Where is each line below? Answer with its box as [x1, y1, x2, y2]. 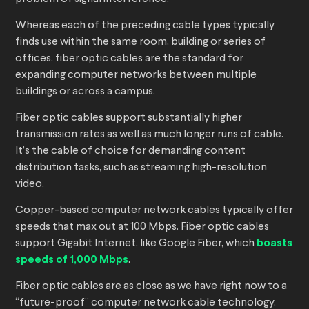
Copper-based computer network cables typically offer [15, 205, 293, 217]
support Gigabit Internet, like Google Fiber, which [15, 238, 257, 250]
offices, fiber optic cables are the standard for [15, 53, 243, 65]
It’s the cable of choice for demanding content [15, 146, 246, 157]
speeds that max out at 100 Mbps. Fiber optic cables [15, 221, 269, 233]
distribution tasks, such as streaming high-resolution [15, 162, 267, 174]
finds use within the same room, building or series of [15, 37, 266, 48]
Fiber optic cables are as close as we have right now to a [15, 281, 287, 292]
